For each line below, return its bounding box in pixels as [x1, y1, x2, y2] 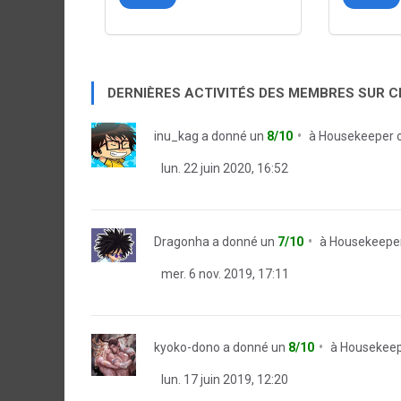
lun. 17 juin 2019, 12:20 [158, 372, 288, 387]
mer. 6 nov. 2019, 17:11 [158, 267, 289, 281]
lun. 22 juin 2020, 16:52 [158, 161, 288, 175]
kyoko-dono [154, 340, 220, 354]
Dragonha [154, 235, 209, 249]
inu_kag [154, 129, 199, 143]
